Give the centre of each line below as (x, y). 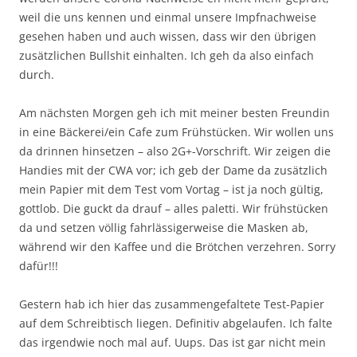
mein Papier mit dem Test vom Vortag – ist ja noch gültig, (171, 189)
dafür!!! (39, 266)
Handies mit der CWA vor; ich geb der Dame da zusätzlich (173, 170)
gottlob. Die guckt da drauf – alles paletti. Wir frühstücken (174, 208)
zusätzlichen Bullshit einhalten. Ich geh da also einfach (167, 55)
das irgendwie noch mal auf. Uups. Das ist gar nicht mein (173, 342)
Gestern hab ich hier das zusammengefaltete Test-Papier (172, 304)
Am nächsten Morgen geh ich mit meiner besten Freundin (175, 113)
